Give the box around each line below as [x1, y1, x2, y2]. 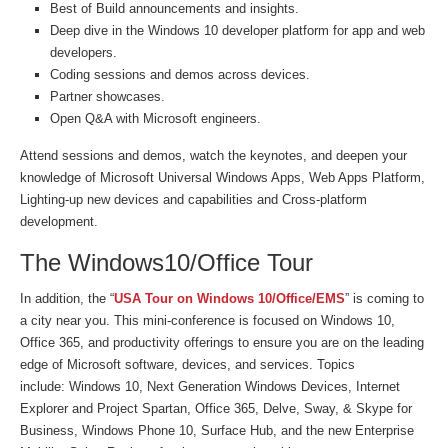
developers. [50, 45, 117, 60]
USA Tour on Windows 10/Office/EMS [114, 291, 345, 306]
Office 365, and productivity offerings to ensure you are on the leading [20, 335, 424, 350]
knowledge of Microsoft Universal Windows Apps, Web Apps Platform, [20, 170, 425, 185]
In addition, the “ [20, 291, 114, 306]
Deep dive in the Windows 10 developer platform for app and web [50, 23, 425, 38]
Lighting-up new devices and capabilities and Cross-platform [20, 192, 367, 207]
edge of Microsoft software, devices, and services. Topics [20, 357, 355, 372]
